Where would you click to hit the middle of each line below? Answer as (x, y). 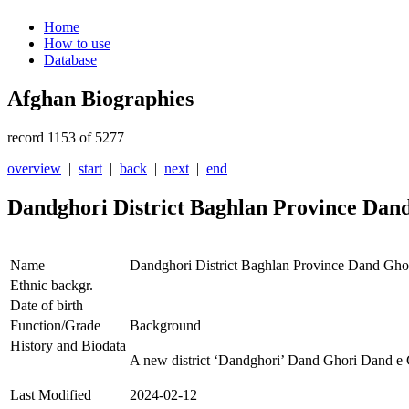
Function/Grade (55, 326)
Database (70, 60)
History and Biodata (68, 346)
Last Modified (51, 395)
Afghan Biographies (100, 99)
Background (165, 326)
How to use (77, 44)
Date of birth (47, 306)
